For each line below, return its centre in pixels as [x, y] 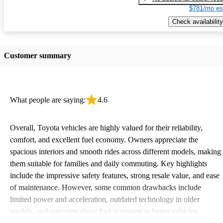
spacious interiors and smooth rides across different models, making [115, 151]
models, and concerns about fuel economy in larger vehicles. [105, 211]
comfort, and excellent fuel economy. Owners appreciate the [104, 139]
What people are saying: [48, 100]
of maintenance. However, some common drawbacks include [106, 187]
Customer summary [38, 55]
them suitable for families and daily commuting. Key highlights [109, 163]
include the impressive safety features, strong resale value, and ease [115, 175]
